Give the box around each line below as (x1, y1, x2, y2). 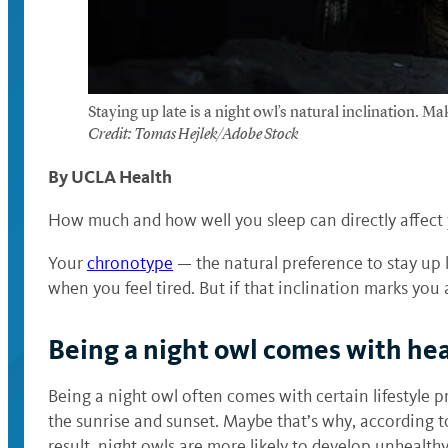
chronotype (87, 252, 173, 274)
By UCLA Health (48, 165, 172, 188)
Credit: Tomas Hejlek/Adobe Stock (88, 127, 298, 143)
